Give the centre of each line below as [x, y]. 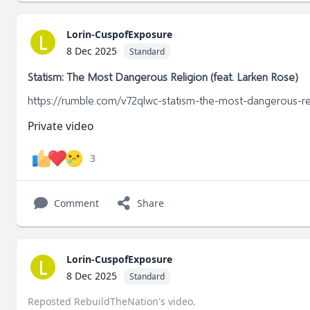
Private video [61, 126]
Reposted [51, 302]
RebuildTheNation [116, 302]
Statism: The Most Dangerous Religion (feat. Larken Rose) [163, 77]
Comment [76, 203]
